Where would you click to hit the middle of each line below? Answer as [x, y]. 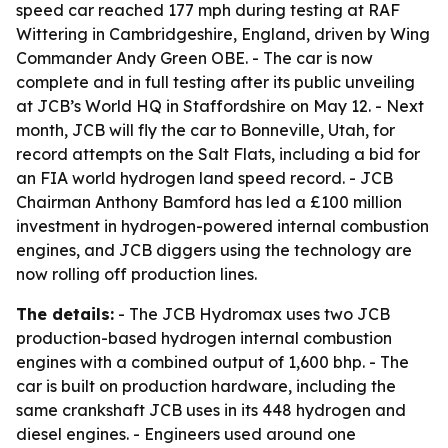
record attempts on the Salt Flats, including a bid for [218, 154]
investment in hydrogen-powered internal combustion [222, 226]
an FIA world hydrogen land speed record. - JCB [204, 178]
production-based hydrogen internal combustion [204, 338]
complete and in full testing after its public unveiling [215, 82]
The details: [65, 314]
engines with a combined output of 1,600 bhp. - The [212, 362]
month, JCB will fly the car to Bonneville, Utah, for [205, 130]
